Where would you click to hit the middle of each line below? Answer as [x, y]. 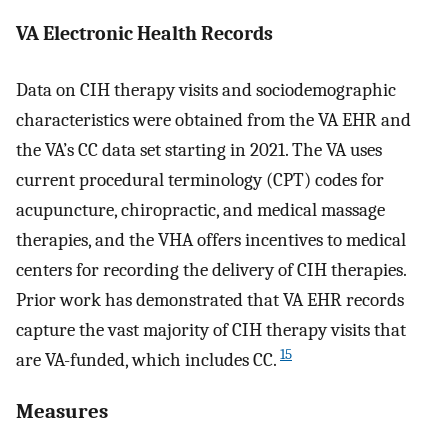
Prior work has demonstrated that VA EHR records [210, 300]
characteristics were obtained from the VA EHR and [213, 120]
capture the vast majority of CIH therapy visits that [211, 330]
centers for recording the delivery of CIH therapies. [211, 270]
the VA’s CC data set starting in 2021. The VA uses [199, 150]
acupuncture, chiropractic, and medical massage [200, 210]
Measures [62, 411]
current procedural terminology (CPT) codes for [200, 180]
